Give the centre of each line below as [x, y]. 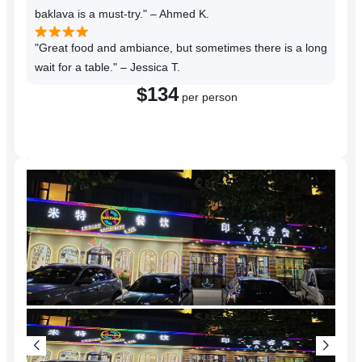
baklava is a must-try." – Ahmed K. [122, 14]
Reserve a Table [187, 126]
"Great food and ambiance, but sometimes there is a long [181, 48]
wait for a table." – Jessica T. [107, 67]
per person [208, 97]
